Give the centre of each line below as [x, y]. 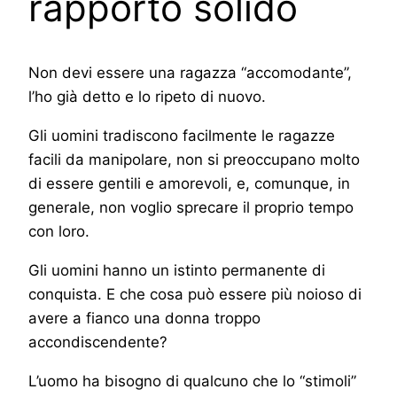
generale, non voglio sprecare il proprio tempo [191, 207]
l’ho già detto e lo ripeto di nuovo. [147, 96]
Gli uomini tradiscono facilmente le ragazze [182, 135]
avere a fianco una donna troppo [144, 318]
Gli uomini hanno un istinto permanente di [177, 270]
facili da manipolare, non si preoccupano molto [194, 159]
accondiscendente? [98, 342]
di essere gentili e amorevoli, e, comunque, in [189, 183]
